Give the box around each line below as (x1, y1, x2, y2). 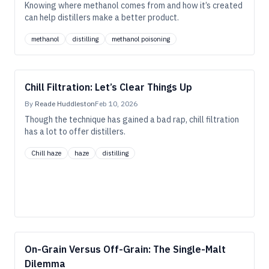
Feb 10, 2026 (95, 99, 138, 108)
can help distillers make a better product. (25, 12, 179, 23)
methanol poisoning (112, 35, 170, 43)
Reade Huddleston (35, 99, 95, 108)
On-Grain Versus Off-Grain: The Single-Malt (25, 243, 226, 255)
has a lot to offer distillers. (25, 126, 125, 137)
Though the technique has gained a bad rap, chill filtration (25, 114, 239, 125)
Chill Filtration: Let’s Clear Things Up (25, 81, 192, 93)
